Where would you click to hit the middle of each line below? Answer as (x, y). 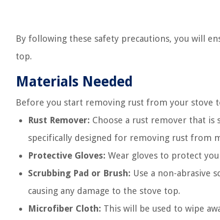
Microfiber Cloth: (65, 208)
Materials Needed (74, 82)
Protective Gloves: (67, 155)
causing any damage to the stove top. (104, 191)
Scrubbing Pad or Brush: (79, 173)
